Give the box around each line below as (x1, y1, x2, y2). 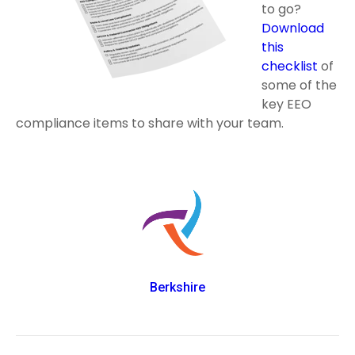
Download (261, 19, 324, 37)
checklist (261, 57, 318, 75)
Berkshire (150, 280, 205, 296)
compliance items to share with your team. (16, 114, 287, 132)
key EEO (261, 95, 311, 113)
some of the (261, 76, 337, 94)
